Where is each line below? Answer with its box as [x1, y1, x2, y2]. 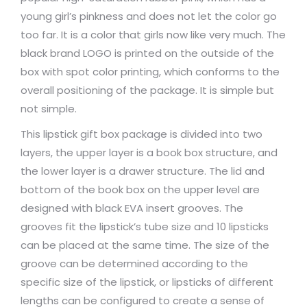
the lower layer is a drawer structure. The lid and [21, 163, 265, 178]
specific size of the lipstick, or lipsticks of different [21, 274, 273, 289]
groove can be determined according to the [21, 256, 248, 271]
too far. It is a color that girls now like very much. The [21, 27, 286, 42]
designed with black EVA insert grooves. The [21, 200, 243, 215]
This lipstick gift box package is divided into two [21, 126, 262, 141]
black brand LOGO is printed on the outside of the [21, 45, 274, 60]
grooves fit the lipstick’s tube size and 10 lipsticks [21, 219, 269, 234]
